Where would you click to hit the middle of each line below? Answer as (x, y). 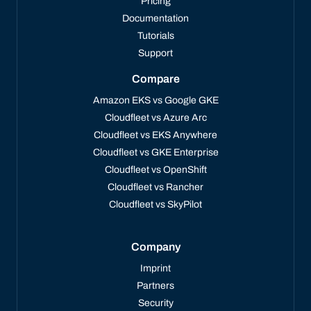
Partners (155, 285)
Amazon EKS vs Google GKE (155, 100)
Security (155, 303)
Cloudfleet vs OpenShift (155, 169)
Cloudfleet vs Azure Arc (155, 117)
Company (155, 246)
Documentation (155, 18)
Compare (155, 78)
